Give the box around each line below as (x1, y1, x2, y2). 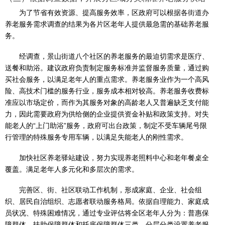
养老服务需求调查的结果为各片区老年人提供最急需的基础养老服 (5, 20, 209, 29)
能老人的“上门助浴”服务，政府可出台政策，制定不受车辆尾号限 (5, 122, 207, 130)
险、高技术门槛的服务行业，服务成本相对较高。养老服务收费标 (5, 87, 209, 95)
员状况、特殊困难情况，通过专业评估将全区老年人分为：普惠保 (5, 209, 209, 217)
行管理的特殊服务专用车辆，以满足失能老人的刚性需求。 (5, 133, 188, 142)
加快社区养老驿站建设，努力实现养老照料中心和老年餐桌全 (19, 154, 209, 162)
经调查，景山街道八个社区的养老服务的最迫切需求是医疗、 (19, 52, 209, 61)
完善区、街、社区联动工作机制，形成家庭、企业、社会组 (19, 186, 202, 194)
